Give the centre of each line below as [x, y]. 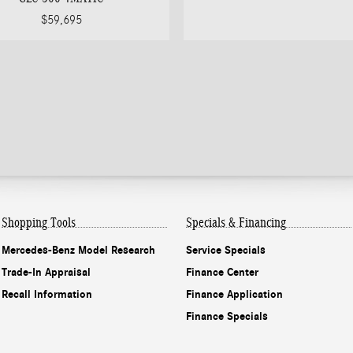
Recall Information [47, 294]
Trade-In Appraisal [46, 272]
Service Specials [226, 250]
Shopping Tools [39, 222]
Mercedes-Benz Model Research [78, 250]
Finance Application [234, 294]
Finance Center [222, 272]
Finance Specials [227, 316]
